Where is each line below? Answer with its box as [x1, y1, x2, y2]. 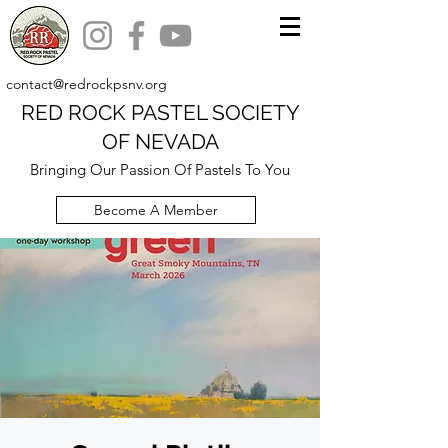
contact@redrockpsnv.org [6, 75, 167, 93]
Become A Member [94, 201, 218, 219]
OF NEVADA [101, 129, 219, 154]
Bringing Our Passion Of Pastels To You [30, 160, 290, 179]
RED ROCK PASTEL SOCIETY [20, 100, 300, 125]
